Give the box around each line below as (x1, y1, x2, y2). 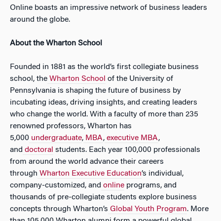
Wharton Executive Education (37, 170, 142, 178)
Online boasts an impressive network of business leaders (10, 4, 207, 12)
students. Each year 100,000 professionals (53, 146, 200, 154)
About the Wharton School (10, 39, 102, 47)
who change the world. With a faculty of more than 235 (10, 110, 198, 118)
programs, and (124, 182, 177, 189)
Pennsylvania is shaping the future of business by (10, 87, 181, 95)
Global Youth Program (108, 205, 187, 213)
